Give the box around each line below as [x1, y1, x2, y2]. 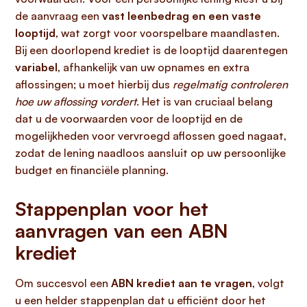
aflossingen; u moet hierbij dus [15, 77, 173, 91]
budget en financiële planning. [15, 163, 169, 177]
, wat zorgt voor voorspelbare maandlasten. [56, 26, 280, 40]
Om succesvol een [15, 276, 111, 290]
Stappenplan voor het [15, 197, 208, 221]
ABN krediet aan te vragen [111, 276, 252, 290]
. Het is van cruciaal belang [136, 95, 273, 108]
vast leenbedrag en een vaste [102, 9, 261, 23]
